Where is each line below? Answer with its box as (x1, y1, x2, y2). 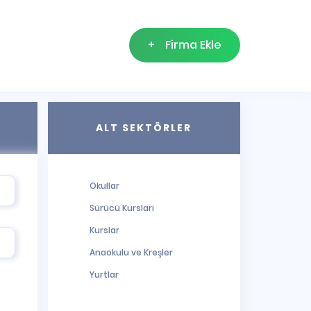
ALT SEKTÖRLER (96, 121, 192, 135)
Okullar (89, 180, 119, 192)
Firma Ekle (165, 37, 221, 53)
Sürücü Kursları (89, 202, 154, 214)
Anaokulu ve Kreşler (89, 246, 173, 258)
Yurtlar (89, 269, 119, 280)
